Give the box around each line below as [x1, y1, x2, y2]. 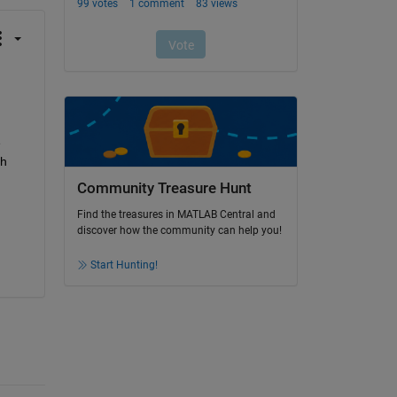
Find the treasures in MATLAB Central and [76, 208, 276, 222]
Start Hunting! [90, 259, 158, 272]
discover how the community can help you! [76, 224, 282, 237]
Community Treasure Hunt [76, 179, 252, 197]
